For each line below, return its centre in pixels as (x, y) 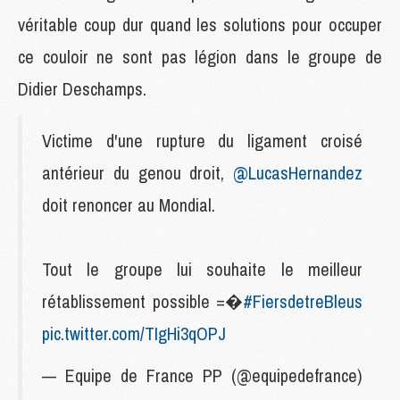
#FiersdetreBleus (303, 301)
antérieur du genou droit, (137, 172)
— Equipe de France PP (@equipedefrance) (202, 375)
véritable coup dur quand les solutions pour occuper (200, 24)
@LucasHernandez (298, 172)
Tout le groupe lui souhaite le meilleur (202, 269)
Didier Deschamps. (82, 88)
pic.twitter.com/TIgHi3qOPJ (134, 333)
